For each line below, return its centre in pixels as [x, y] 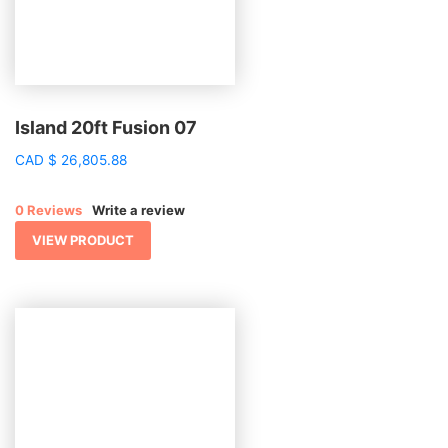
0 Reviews [48, 210]
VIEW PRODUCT [83, 240]
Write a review [138, 210]
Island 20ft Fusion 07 [106, 128]
